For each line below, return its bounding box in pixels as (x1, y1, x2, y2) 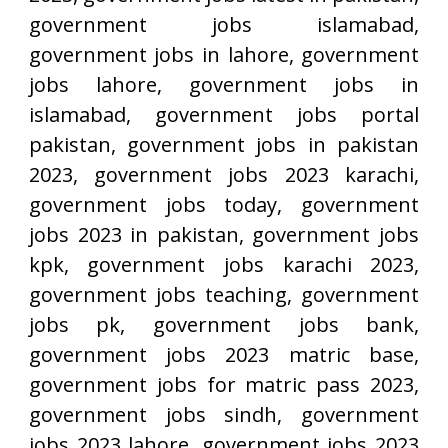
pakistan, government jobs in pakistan (28, 131, 420, 159)
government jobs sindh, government (28, 401, 420, 429)
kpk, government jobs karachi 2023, (28, 251, 420, 279)
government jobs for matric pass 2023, (28, 371, 420, 399)
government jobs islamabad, (28, 11, 420, 39)
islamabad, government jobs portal (28, 101, 420, 129)
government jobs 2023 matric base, (28, 341, 420, 369)
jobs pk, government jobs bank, (28, 311, 420, 339)
